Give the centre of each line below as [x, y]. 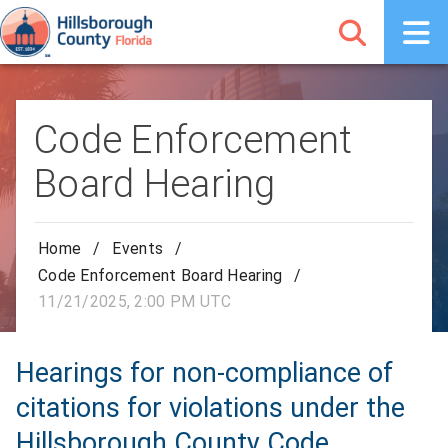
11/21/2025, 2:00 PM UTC [135, 302]
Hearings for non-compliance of [204, 373]
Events [138, 249]
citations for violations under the [210, 408]
